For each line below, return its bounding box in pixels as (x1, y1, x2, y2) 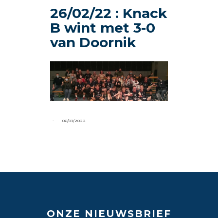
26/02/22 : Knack (50, 4, 167, 21)
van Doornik (50, 34, 136, 51)
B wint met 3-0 (50, 19, 156, 36)
